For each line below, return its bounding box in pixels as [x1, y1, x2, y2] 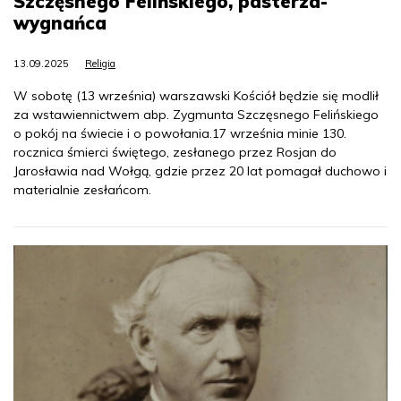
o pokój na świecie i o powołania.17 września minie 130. [13, 124, 346, 141]
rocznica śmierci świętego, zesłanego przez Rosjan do [13, 143, 337, 160]
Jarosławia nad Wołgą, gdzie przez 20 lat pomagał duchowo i [13, 162, 387, 179]
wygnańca [13, 11, 107, 34]
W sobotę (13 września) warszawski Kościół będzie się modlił [13, 87, 379, 104]
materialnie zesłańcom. [13, 181, 151, 198]
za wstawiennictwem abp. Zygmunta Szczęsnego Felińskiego [13, 106, 379, 123]
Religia [85, 56, 115, 70]
